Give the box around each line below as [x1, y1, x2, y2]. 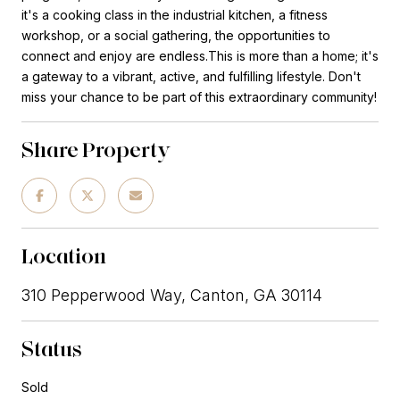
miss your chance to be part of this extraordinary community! [21, 88, 377, 104]
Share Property [21, 136, 171, 162]
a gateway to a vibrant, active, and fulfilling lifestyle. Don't [21, 68, 361, 84]
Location [21, 242, 106, 269]
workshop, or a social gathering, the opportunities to [21, 27, 330, 43]
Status [21, 335, 82, 362]
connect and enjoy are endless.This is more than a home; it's [21, 47, 379, 63]
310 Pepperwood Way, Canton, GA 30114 [21, 285, 322, 304]
